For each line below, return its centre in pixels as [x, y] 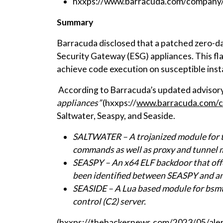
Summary [76, 22]
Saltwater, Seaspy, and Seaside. [116, 116]
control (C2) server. [111, 202]
